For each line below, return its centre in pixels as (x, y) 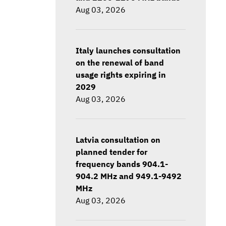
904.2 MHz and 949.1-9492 (128, 176)
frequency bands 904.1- (122, 163)
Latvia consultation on (118, 139)
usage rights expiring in (121, 74)
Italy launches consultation (128, 50)
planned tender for (111, 151)
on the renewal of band (120, 62)
